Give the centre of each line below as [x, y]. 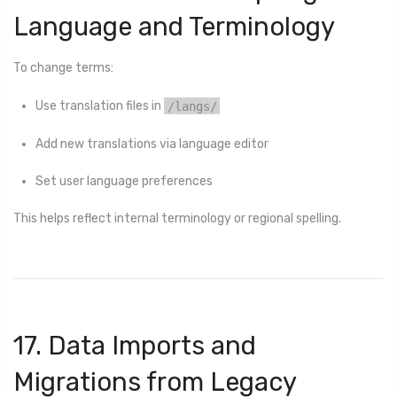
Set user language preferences [124, 181]
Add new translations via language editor [152, 144]
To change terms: [63, 68]
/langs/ [192, 106]
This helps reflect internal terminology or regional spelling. [177, 219]
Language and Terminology [174, 26]
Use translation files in [100, 106]
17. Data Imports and [135, 346]
